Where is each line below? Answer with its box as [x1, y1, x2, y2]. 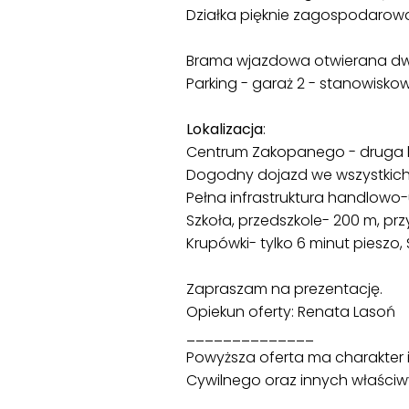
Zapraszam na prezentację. [186, 278, 383, 299]
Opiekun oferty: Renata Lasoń [186, 300, 395, 322]
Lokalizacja [186, 118, 263, 140]
